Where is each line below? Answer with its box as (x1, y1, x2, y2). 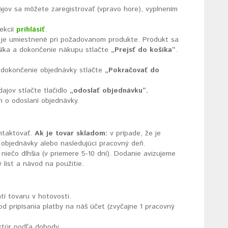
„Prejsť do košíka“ (111, 45, 176, 55)
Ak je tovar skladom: (35, 128, 108, 138)
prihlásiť (16, 24, 45, 35)
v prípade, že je (107, 128, 161, 138)
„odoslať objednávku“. (70, 85, 149, 96)
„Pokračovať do (105, 65, 160, 75)
